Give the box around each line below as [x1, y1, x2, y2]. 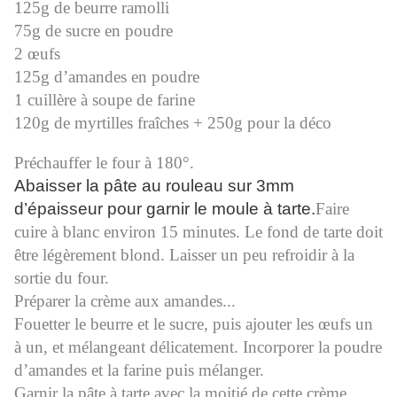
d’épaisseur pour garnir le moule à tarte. [14, 199, 315, 219]
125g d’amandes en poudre [14, 67, 199, 87]
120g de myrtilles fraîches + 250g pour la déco [14, 113, 331, 133]
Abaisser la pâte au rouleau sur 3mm [14, 176, 294, 196]
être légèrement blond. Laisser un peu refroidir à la [14, 245, 354, 265]
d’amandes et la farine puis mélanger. [14, 361, 264, 380]
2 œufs [14, 44, 60, 64]
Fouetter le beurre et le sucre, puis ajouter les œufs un [14, 315, 373, 334]
